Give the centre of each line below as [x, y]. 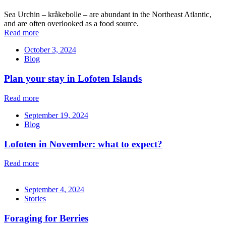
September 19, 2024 [56, 115]
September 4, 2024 [54, 190]
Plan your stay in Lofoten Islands [73, 79]
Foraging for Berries [46, 218]
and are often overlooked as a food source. [71, 24]
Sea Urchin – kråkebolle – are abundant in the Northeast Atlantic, [108, 15]
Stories [35, 199]
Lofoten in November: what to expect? [83, 144]
